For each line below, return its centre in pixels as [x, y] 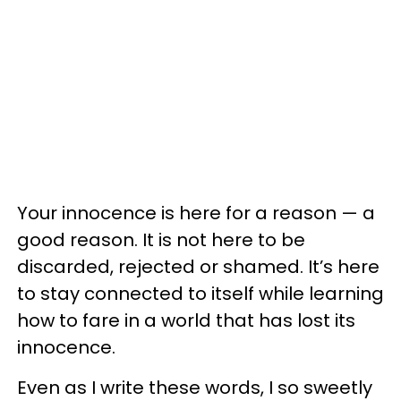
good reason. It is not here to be [161, 240]
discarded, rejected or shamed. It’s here [198, 267]
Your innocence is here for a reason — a [196, 213]
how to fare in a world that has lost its [186, 320]
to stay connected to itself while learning [200, 294]
